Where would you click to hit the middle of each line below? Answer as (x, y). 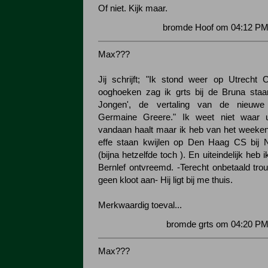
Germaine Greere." (140, 117)
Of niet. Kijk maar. (133, 8)
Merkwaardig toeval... (140, 205)
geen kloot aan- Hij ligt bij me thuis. (165, 180)
